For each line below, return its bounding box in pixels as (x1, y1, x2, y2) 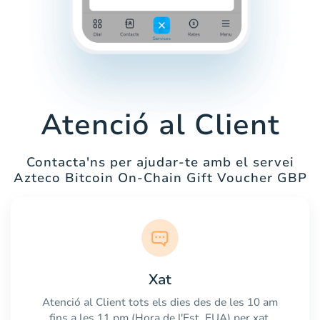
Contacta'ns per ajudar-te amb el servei (26, 154, 294, 171)
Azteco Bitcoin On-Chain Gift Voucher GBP (13, 169, 307, 187)
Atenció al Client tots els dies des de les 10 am (42, 294, 278, 309)
